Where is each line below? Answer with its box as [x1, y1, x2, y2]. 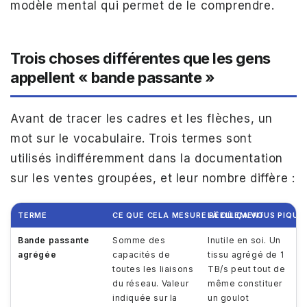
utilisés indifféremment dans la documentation [10, 151, 284, 165]
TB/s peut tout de [208, 264, 286, 274]
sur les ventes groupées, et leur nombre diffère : [10, 171, 295, 185]
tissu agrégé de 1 [208, 249, 284, 260]
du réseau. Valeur [112, 278, 189, 288]
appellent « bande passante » [10, 69, 215, 86]
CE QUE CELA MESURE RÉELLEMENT [112, 210, 265, 220]
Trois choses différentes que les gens [10, 49, 271, 67]
